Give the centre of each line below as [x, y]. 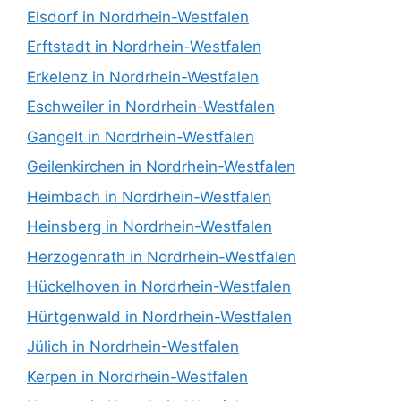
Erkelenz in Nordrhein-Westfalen [143, 77]
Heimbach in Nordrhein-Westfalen [149, 196]
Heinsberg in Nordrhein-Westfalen [149, 227]
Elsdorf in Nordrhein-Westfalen [138, 17]
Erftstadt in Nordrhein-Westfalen [144, 47]
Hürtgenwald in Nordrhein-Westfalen [159, 316]
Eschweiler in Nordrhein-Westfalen [151, 107]
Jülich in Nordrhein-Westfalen [133, 347]
